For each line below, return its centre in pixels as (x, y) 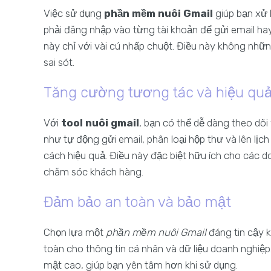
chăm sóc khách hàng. (93, 172)
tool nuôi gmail (100, 123)
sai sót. (59, 62)
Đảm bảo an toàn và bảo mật (137, 202)
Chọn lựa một (75, 232)
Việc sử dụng (74, 13)
